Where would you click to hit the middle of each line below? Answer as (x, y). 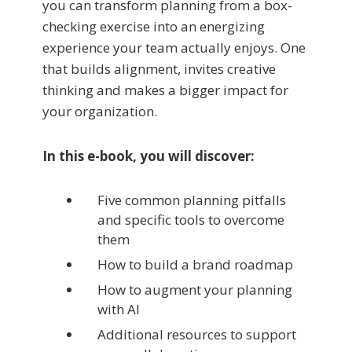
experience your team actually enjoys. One (174, 47)
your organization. (100, 111)
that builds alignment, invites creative (159, 68)
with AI (119, 309)
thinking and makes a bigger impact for (165, 90)
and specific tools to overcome (191, 219)
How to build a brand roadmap (195, 264)
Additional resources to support (197, 334)
